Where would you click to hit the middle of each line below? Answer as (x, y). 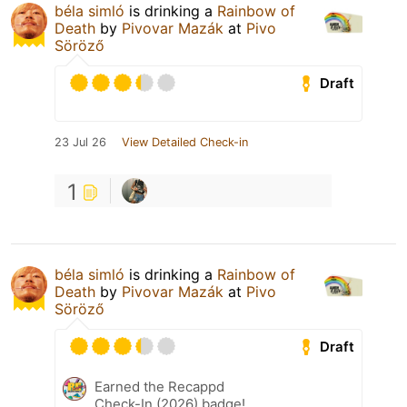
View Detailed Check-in (185, 143)
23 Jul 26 (80, 143)
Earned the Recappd (159, 387)
